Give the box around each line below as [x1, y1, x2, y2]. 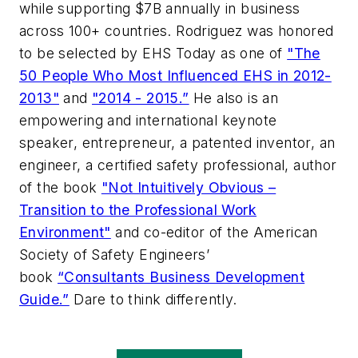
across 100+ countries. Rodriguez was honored [19, 22, 334, 39]
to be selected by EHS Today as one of [19, 44, 288, 62]
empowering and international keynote [19, 111, 277, 129]
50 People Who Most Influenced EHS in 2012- [19, 66, 332, 84]
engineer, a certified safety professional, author [19, 156, 337, 173]
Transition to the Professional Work [19, 201, 257, 218]
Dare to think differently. [74, 290, 237, 308]
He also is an [189, 89, 279, 106]
